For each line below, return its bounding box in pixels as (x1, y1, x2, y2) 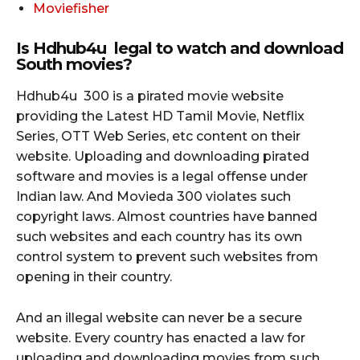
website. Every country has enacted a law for (16, 329, 305, 346)
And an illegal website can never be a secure (16, 309, 302, 325)
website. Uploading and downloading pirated (16, 148, 309, 164)
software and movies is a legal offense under (16, 168, 308, 184)
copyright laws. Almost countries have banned (16, 208, 317, 224)
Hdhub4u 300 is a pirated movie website (16, 88, 284, 104)
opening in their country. (16, 268, 172, 284)
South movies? (16, 54, 132, 74)
